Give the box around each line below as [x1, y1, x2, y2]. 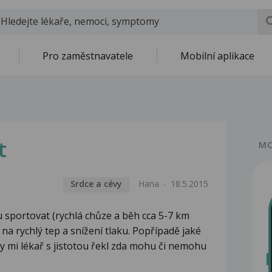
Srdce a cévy [70, 178, 123, 190]
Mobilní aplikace [180, 49, 254, 63]
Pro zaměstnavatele [42, 49, 133, 63]
